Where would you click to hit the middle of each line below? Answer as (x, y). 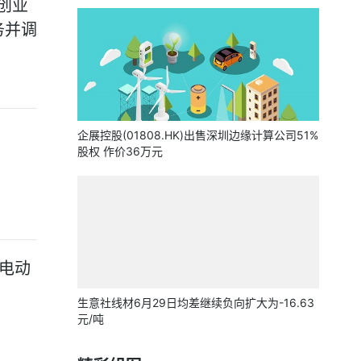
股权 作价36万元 (120, 151)
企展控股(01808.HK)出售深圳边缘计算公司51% (198, 135)
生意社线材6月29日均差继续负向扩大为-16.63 (196, 303)
